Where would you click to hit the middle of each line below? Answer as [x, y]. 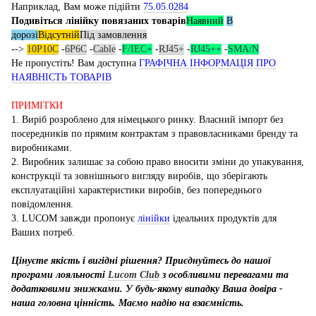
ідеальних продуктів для [223, 218]
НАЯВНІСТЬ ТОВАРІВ [61, 77]
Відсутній [59, 35]
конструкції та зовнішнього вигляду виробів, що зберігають [139, 176]
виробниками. [42, 147]
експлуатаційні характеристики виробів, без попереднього [136, 190]
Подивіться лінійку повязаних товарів [99, 20]
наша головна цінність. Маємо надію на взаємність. [128, 303]
